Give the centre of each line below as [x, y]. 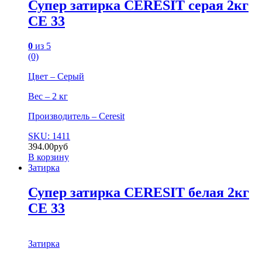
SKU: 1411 [49, 136]
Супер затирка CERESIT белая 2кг [139, 193]
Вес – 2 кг [48, 96]
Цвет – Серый [56, 77]
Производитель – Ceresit [76, 116]
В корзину [49, 157]
